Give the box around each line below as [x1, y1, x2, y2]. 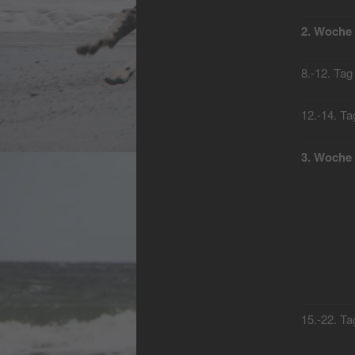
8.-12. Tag [300, 64, 353, 82]
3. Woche [300, 148, 352, 166]
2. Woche [300, 22, 352, 40]
